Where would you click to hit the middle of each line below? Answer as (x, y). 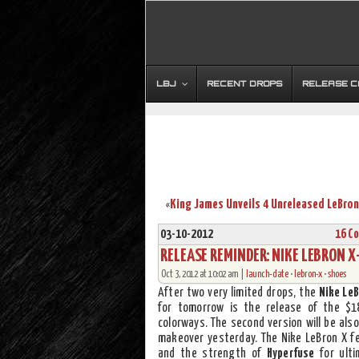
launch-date (267, 274)
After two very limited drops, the (238, 293)
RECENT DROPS (244, 83)
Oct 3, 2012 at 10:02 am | (204, 274)
